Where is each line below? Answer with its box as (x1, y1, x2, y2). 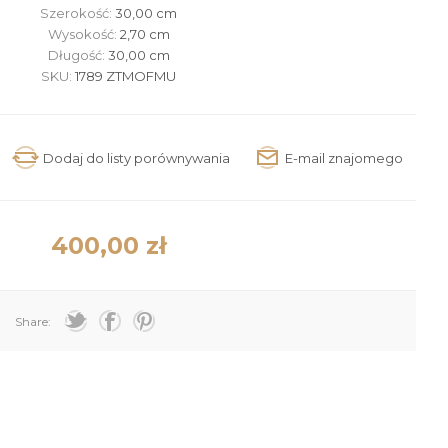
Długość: (47, 47, 108, 63)
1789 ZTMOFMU (75, 68, 177, 84)
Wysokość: (47, 26, 120, 42)
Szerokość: (40, 5, 116, 21)
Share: (14, 313, 51, 329)
